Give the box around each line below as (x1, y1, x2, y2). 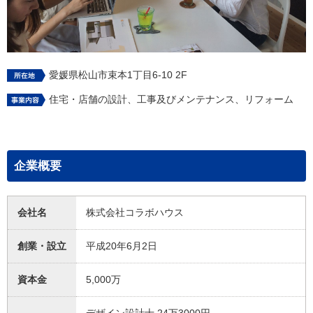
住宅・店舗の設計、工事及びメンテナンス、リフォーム (49, 94, 293, 105)
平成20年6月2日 (86, 240, 157, 252)
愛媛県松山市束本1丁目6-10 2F (49, 69, 187, 80)
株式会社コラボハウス (86, 207, 184, 218)
